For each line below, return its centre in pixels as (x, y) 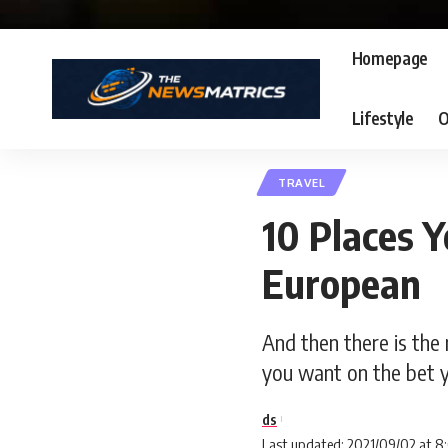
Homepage (390, 58)
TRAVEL (302, 182)
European (341, 282)
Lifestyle (382, 118)
